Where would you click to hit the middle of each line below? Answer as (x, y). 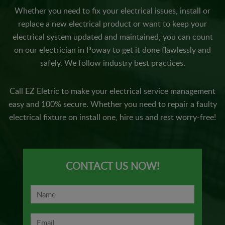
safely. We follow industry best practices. (113, 63)
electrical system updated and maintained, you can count (113, 37)
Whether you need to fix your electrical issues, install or (113, 11)
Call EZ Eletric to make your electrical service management (113, 91)
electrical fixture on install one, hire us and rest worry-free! (113, 117)
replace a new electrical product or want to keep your (113, 24)
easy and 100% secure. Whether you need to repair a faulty (113, 104)
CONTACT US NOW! (112, 166)
